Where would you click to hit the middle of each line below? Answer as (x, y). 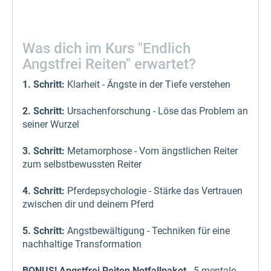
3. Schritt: (44, 151)
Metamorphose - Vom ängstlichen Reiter (151, 151)
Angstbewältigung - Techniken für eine (147, 230)
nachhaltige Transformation (83, 244)
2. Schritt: (44, 111)
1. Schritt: (44, 84)
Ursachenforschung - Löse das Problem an (156, 111)
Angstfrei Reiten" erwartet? (109, 64)
